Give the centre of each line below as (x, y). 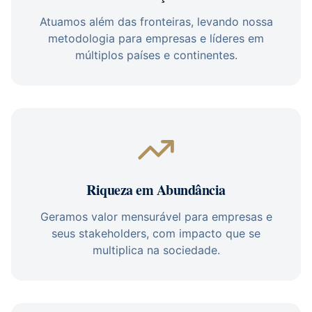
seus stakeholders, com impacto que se (156, 233)
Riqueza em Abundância (156, 190)
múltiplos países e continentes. (156, 55)
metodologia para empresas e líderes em (156, 38)
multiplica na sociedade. (156, 250)
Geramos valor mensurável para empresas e (156, 217)
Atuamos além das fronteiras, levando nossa (156, 22)
